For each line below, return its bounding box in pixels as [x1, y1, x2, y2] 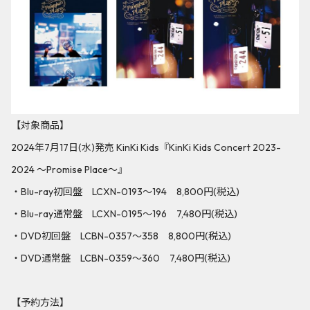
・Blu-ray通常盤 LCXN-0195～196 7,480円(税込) [11, 207, 237, 220]
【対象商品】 [11, 118, 69, 131]
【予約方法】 [11, 295, 69, 309]
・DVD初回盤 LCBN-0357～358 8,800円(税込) [11, 229, 231, 242]
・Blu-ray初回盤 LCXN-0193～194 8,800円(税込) [11, 185, 239, 198]
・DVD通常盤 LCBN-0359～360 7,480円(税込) [11, 251, 230, 264]
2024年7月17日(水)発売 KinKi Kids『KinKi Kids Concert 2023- [11, 140, 281, 154]
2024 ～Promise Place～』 [11, 163, 127, 176]
